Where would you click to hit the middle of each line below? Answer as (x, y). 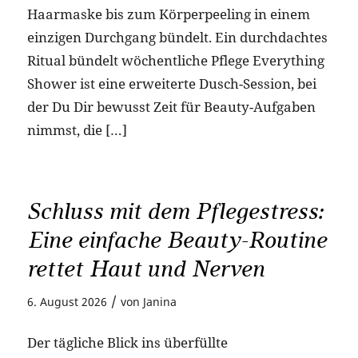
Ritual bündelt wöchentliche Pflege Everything (175, 61)
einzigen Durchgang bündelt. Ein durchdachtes (177, 38)
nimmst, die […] (77, 130)
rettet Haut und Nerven (145, 268)
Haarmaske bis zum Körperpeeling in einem (168, 14)
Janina (159, 301)
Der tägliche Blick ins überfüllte (127, 343)
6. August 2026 (67, 301)
